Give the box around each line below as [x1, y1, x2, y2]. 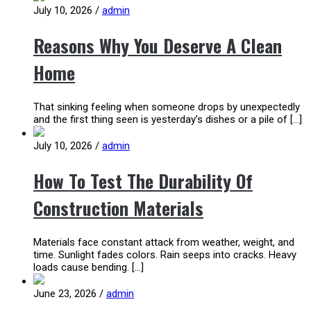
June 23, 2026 [33, 287, 99, 301]
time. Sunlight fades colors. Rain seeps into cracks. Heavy [33, 249, 296, 262]
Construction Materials [33, 194, 203, 221]
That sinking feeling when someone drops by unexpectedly [33, 101, 300, 114]
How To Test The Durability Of [33, 167, 253, 194]
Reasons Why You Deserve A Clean [33, 31, 282, 59]
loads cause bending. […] [33, 261, 144, 274]
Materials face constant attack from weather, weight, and [33, 236, 294, 249]
